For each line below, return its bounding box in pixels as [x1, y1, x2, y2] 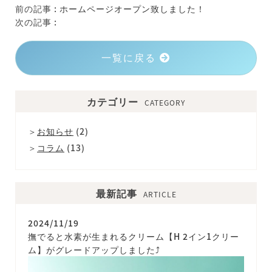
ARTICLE [143, 189, 177, 200]
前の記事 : [15, 2, 59, 15]
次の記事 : [15, 16, 57, 29]
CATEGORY [144, 97, 185, 108]
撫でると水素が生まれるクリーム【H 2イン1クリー [28, 230, 239, 243]
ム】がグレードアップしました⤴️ [28, 243, 160, 256]
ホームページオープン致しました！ [59, 2, 205, 15]
